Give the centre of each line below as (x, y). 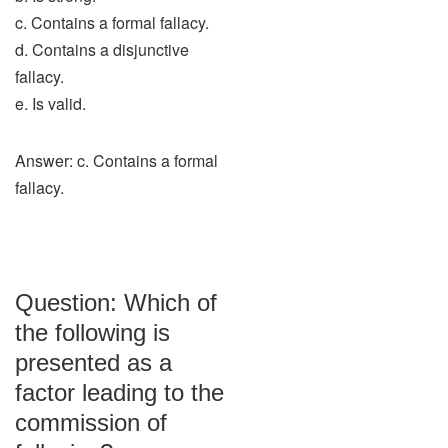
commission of (91, 422)
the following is (92, 332)
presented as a (93, 362)
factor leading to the (119, 392)
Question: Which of (116, 302)
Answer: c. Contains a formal (116, 160)
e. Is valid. (50, 103)
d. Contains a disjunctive (102, 49)
